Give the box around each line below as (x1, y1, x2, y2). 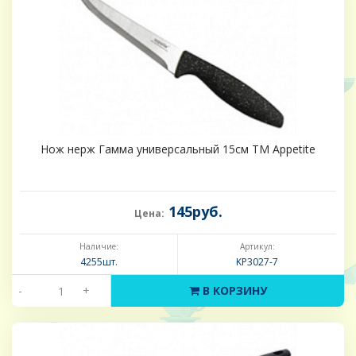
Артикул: (239, 241, 275, 253)
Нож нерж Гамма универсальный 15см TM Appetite (41, 141, 315, 157)
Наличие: (79, 241, 118, 253)
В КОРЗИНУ (199, 283, 267, 299)
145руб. (164, 202, 222, 222)
